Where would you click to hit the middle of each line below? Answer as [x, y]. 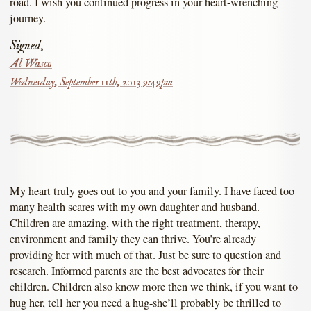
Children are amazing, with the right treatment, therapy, [135, 222]
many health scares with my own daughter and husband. [135, 207]
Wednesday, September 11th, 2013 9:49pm [91, 83]
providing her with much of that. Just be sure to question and [145, 254]
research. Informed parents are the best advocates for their [137, 270]
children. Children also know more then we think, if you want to [154, 286]
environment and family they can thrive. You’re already [133, 238]
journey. [28, 18]
